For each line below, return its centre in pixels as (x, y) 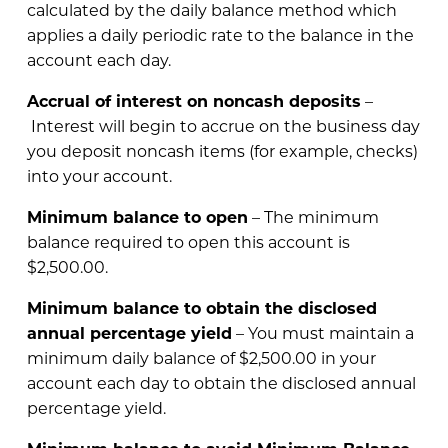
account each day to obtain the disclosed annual (221, 382)
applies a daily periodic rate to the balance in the (220, 34)
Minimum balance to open (137, 216)
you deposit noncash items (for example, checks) (222, 150)
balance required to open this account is (188, 241)
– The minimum (313, 216)
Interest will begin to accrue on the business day (223, 125)
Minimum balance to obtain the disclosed (201, 307)
